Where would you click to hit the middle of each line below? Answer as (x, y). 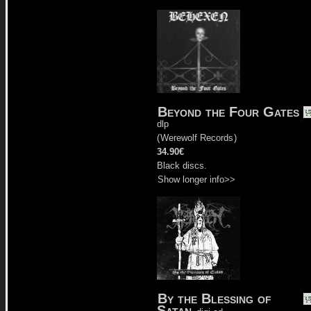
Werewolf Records (197, 137)
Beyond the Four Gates (228, 111)
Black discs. (182, 165)
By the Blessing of (215, 298)
